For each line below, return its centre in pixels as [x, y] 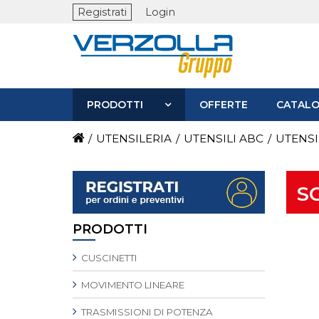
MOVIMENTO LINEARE [132, 285]
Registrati [102, 12]
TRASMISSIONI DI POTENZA [146, 312]
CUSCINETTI [108, 258]
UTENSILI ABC [224, 138]
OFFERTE [224, 105]
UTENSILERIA [134, 138]
